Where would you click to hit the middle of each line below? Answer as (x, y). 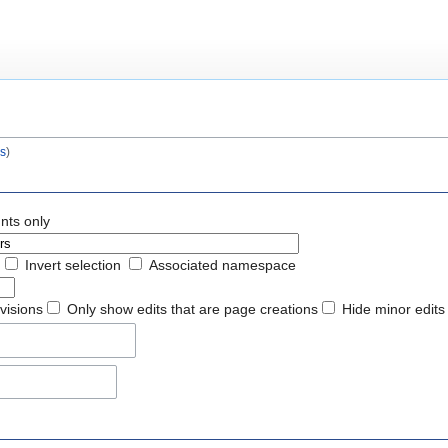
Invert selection (73, 264)
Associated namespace (222, 264)
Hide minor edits (393, 308)
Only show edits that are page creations (192, 308)
